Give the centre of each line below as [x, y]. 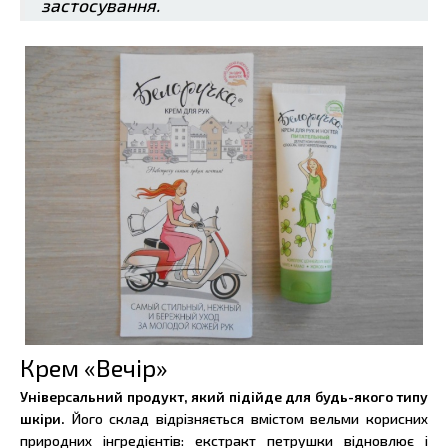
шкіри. [46, 418]
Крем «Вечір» [94, 367]
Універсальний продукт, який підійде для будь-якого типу [224, 396]
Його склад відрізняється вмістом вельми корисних [250, 418]
